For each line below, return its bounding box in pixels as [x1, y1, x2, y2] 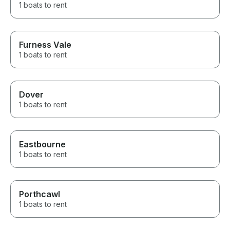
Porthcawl [19, 189, 60, 200]
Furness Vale [19, 40, 71, 50]
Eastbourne [19, 139, 66, 150]
